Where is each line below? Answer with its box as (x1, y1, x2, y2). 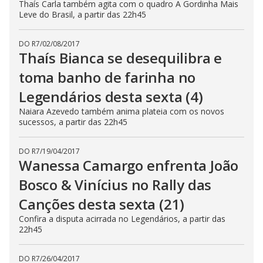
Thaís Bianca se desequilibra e (19, 48, 222, 68)
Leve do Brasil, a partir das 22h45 (19, 9, 146, 20)
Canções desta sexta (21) (19, 194, 185, 214)
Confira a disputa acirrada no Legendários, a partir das (19, 213, 225, 224)
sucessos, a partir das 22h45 (19, 116, 127, 127)
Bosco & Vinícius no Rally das (19, 175, 212, 194)
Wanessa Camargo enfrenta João (19, 156, 239, 175)
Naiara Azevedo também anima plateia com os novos (19, 106, 224, 117)
